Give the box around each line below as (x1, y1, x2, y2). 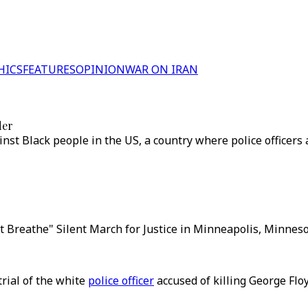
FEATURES (23, 62, 76, 77)
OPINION (76, 62, 125, 77)
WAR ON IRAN (125, 62, 198, 77)
